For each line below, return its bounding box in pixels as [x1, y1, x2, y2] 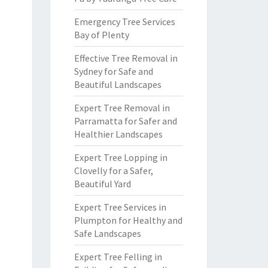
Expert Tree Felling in [74, 251, 162, 263]
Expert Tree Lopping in [74, 151, 167, 163]
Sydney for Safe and [74, 65, 153, 77]
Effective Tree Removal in [74, 52, 178, 64]
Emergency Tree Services [74, 16, 175, 28]
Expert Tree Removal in [74, 102, 170, 114]
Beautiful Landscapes [74, 78, 162, 90]
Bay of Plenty [74, 29, 129, 41]
